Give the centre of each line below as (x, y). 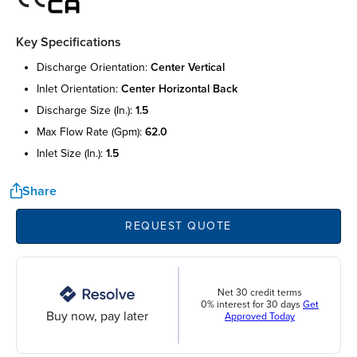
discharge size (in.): (86, 110)
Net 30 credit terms (260, 293)
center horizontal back (179, 88)
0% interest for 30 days (252, 305)
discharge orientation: (94, 67)
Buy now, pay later (97, 316)
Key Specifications (69, 42)
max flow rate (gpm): (91, 131)
